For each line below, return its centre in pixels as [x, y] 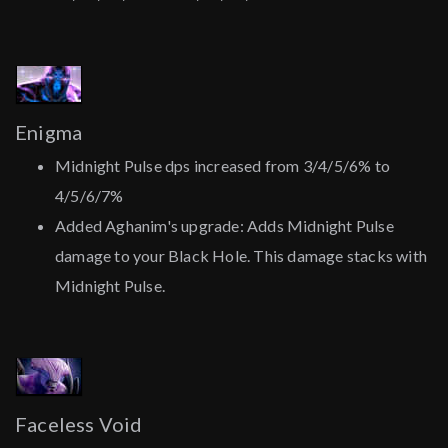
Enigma [49, 132]
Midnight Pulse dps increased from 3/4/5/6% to [223, 166]
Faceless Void [79, 424]
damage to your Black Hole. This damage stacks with [241, 256]
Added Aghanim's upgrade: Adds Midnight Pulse [224, 226]
